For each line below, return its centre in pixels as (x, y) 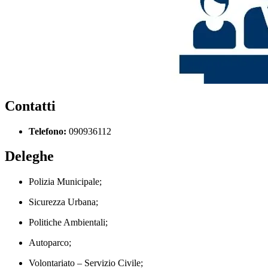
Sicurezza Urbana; (63, 202)
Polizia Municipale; (65, 182)
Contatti (30, 106)
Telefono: (48, 131)
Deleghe (29, 156)
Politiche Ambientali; (68, 223)
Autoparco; (50, 243)
